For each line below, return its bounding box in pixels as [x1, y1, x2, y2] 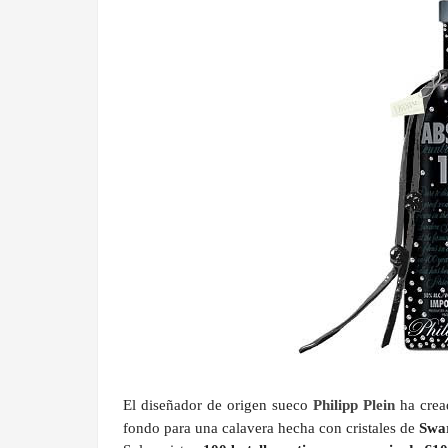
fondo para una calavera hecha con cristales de [123, 420, 419, 436]
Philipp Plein [312, 397, 395, 413]
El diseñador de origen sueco [123, 397, 313, 413]
